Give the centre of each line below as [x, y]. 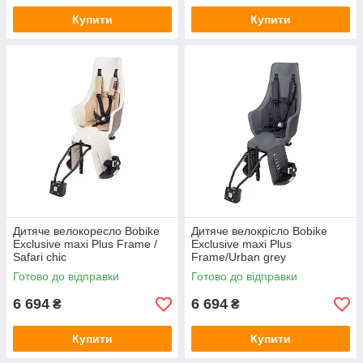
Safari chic [40, 257]
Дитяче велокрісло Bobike [259, 231]
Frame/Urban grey [239, 257]
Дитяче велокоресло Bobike [86, 231]
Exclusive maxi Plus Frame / [85, 244]
